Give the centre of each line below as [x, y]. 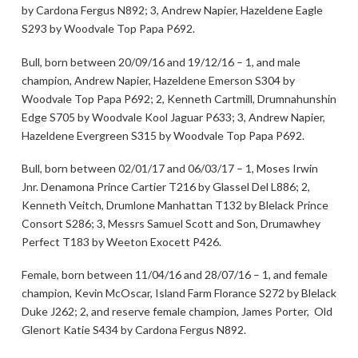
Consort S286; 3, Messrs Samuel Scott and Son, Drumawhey [171, 223]
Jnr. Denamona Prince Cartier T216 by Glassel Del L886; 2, [167, 186]
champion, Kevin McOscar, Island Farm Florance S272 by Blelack [179, 293]
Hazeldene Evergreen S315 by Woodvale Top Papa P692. [163, 135]
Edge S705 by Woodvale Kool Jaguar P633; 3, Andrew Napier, [173, 117]
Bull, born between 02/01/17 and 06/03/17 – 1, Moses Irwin [169, 168]
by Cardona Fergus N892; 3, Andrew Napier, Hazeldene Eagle [172, 10]
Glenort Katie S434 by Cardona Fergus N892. [133, 330]
